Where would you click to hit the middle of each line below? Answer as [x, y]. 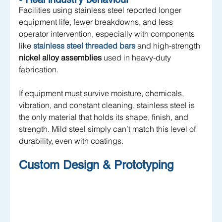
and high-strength [169, 46]
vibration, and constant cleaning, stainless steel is [108, 105]
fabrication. [39, 70]
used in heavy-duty [137, 58]
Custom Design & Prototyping [98, 165]
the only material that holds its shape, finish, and [105, 117]
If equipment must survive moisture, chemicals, [102, 93]
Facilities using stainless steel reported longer [101, 10]
